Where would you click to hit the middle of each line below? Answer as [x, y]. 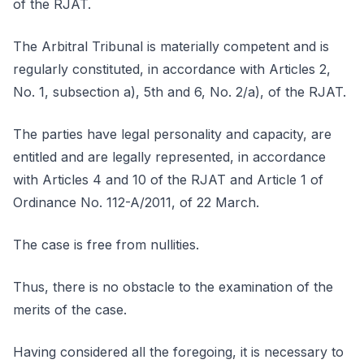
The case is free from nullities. [106, 245]
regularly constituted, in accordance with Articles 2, [172, 69]
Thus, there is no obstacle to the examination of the [173, 287]
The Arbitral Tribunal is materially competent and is [171, 46]
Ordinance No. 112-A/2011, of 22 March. [136, 202]
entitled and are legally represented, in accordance [169, 157]
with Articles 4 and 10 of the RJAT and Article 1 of [168, 180]
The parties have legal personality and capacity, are [172, 134]
